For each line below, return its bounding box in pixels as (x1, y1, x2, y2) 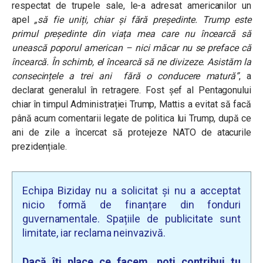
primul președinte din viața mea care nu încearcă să (12, 28, 251, 39)
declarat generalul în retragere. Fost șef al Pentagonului (12, 85, 251, 96)
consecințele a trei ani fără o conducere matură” (12, 70, 239, 82)
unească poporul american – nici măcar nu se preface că (12, 42, 251, 53)
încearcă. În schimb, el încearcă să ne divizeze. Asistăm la (12, 56, 251, 68)
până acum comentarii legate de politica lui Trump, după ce (12, 113, 251, 124)
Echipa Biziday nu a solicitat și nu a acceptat (22, 184, 241, 197)
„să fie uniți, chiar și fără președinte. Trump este (34, 14, 251, 25)
